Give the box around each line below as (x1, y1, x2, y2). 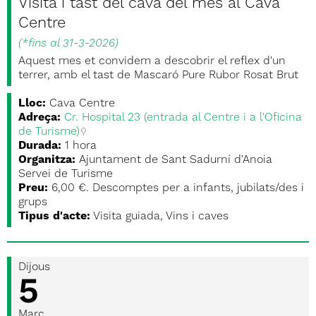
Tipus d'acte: (18, 211, 90, 222)
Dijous (18, 262, 50, 273)
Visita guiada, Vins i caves (93, 211, 229, 222)
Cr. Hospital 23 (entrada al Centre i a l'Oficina (64, 112, 302, 123)
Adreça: (18, 112, 61, 123)
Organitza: (18, 154, 75, 166)
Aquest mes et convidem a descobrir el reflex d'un (18, 56, 286, 67)
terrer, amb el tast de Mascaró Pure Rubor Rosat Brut (18, 70, 298, 81)
